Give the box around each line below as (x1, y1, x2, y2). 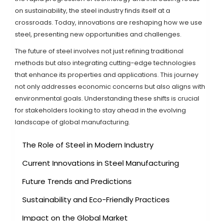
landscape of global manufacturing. (15, 117, 130, 127)
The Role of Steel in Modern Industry (22, 140, 153, 150)
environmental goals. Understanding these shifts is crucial (15, 94, 199, 104)
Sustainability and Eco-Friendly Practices (22, 194, 170, 205)
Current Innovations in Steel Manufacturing (22, 158, 179, 169)
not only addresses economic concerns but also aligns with (15, 82, 205, 92)
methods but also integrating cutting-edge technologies (15, 58, 196, 68)
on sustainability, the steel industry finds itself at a (15, 6, 170, 16)
